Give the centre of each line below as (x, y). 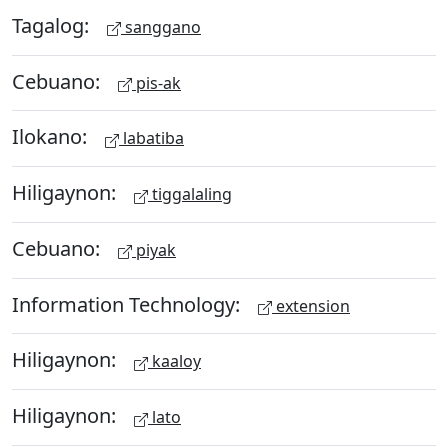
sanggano (161, 26)
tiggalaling (190, 194)
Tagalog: (53, 25)
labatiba (151, 138)
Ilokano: (52, 136)
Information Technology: (128, 304)
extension (311, 305)
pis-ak (156, 82)
